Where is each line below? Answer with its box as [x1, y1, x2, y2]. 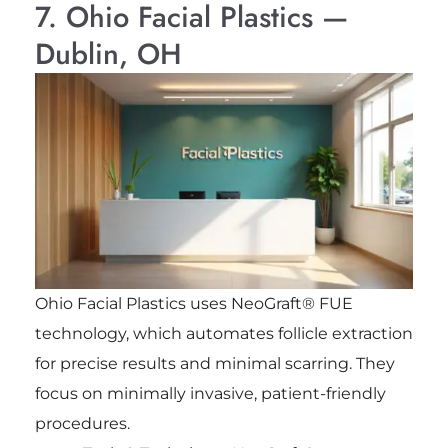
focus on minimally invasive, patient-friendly [34, 384, 386, 404]
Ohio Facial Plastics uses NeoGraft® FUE [34, 294, 353, 314]
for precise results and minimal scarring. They [34, 354, 395, 374]
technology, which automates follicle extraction [34, 324, 413, 344]
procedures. [34, 414, 130, 434]
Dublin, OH [34, 32, 182, 75]
